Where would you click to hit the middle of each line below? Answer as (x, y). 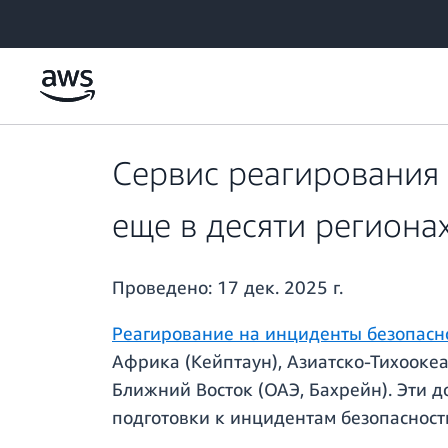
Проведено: (164, 287)
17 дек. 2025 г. (280, 287)
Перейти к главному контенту (105, 19)
